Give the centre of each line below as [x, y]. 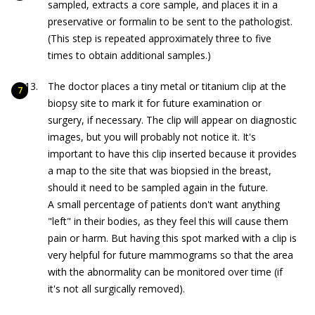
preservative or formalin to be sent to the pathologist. [170, 21]
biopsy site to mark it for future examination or [155, 103]
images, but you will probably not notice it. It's [152, 137]
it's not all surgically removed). [116, 289]
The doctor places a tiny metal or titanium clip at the [167, 86]
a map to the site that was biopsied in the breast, [160, 171]
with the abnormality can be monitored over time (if [165, 272]
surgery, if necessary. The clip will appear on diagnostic [172, 120]
